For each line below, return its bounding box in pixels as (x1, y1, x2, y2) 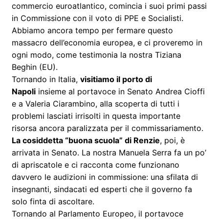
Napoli (11, 86, 36, 96)
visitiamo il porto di (80, 74, 152, 84)
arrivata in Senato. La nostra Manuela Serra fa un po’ (11, 147, 206, 157)
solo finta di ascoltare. (11, 196, 94, 206)
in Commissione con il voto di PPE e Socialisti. (11, 13, 183, 23)
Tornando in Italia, (11, 74, 80, 84)
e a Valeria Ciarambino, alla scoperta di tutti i (11, 98, 179, 109)
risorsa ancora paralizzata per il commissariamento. (11, 123, 203, 133)
